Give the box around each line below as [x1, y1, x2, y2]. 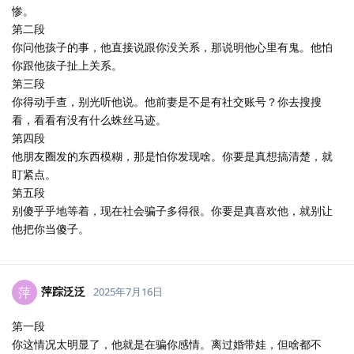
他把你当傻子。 [12, 221, 89, 236]
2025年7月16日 [93, 284, 163, 299]
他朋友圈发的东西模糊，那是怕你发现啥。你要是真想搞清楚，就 [12, 149, 333, 164]
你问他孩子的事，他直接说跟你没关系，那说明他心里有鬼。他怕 [12, 40, 333, 55]
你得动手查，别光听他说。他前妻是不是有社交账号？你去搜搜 [12, 94, 322, 109]
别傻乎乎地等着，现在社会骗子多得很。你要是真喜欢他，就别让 [12, 203, 333, 218]
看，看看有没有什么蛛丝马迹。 [12, 112, 167, 127]
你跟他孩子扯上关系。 [12, 58, 122, 73]
